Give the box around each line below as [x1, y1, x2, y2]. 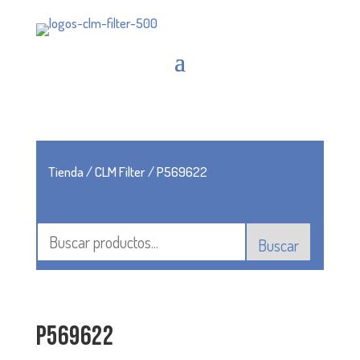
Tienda [47, 163, 84, 180]
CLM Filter [94, 163, 145, 180]
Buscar [258, 235, 300, 256]
